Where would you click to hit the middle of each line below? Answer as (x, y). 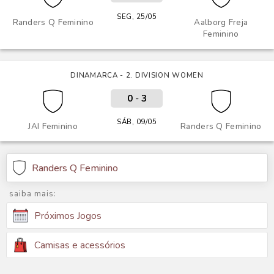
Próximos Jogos (68, 216)
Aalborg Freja (221, 22)
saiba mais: (33, 194)
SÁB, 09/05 (137, 122)
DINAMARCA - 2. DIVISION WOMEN (137, 75)
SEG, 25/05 (137, 17)
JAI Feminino (53, 126)
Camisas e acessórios (80, 245)
